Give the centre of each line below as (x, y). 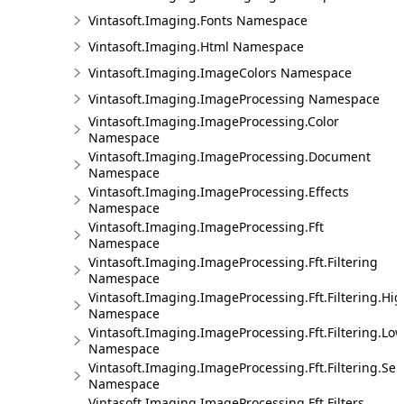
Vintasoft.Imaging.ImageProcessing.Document (230, 156)
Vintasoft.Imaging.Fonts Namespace (198, 20)
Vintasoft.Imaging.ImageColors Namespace (220, 73)
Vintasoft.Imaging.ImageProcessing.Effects (219, 192)
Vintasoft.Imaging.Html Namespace (196, 46)
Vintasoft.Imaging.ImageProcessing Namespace (234, 99)
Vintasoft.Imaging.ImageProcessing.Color (214, 121)
